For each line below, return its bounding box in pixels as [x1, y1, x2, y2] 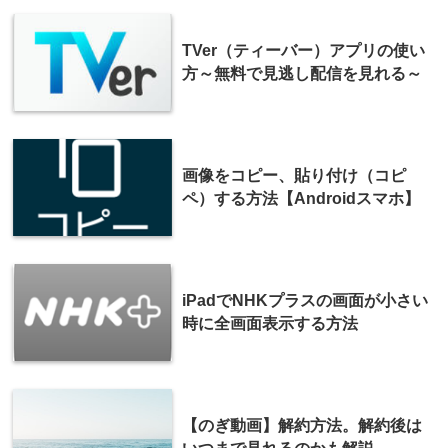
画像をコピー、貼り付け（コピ [182, 166, 406, 184]
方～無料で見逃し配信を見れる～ [182, 64, 422, 82]
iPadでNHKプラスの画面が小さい [182, 291, 428, 309]
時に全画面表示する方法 [182, 314, 358, 332]
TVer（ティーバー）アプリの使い [182, 41, 425, 59]
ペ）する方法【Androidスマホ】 [182, 189, 420, 207]
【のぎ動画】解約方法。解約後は [182, 416, 422, 434]
